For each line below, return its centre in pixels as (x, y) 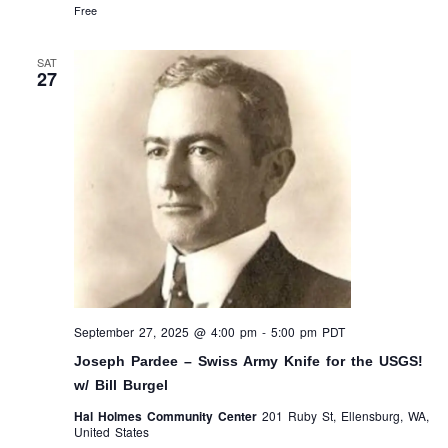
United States (111, 431)
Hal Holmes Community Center (167, 415)
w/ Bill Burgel (120, 384)
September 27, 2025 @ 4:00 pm (165, 331)
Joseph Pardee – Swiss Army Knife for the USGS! (248, 360)
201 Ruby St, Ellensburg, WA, (345, 415)
